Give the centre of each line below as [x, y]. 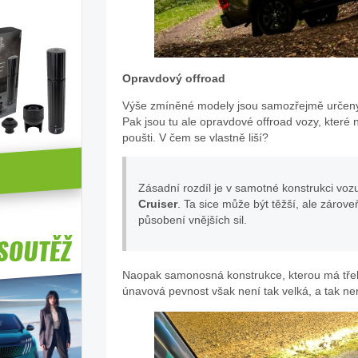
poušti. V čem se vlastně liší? [195, 138]
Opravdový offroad [174, 79]
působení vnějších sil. [193, 220]
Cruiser [158, 204]
